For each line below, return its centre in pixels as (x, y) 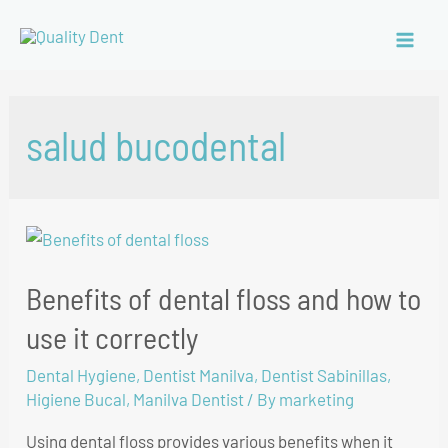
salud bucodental (156, 145)
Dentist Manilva (199, 374)
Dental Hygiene (81, 374)
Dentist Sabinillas (324, 374)
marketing (317, 398)
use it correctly (112, 336)
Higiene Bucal (76, 398)
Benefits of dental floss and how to (224, 297)
